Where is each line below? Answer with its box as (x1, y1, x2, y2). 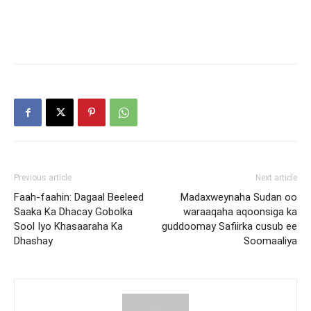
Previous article (14, 173, 72, 183)
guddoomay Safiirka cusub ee (162, 220, 297, 233)
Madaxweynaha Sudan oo (180, 191, 297, 203)
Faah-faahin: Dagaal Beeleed (14, 191, 144, 203)
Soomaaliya (244, 235, 297, 247)
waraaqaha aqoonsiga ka (183, 205, 297, 218)
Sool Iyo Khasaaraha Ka (14, 220, 123, 233)
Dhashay (14, 235, 53, 247)
